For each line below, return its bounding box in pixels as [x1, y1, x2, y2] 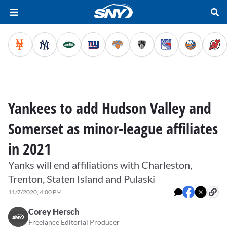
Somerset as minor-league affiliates [8, 118, 218, 139]
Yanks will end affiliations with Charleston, [8, 159, 192, 171]
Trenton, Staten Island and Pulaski [8, 173, 155, 185]
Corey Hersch [28, 207, 79, 216]
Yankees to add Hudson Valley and [8, 98, 211, 119]
